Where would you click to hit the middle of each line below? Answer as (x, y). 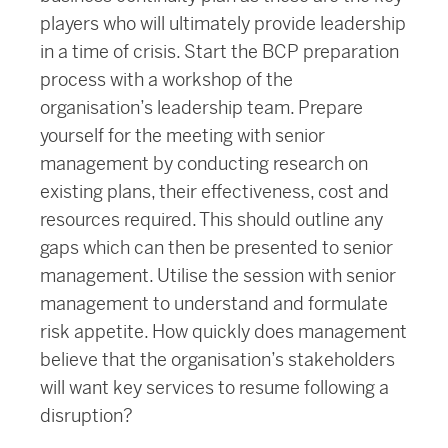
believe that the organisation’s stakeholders (217, 360)
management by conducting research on (204, 164)
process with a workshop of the (166, 80)
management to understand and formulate (214, 304)
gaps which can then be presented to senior (216, 248)
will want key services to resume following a (214, 388)
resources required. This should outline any (211, 220)
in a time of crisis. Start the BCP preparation (219, 52)
